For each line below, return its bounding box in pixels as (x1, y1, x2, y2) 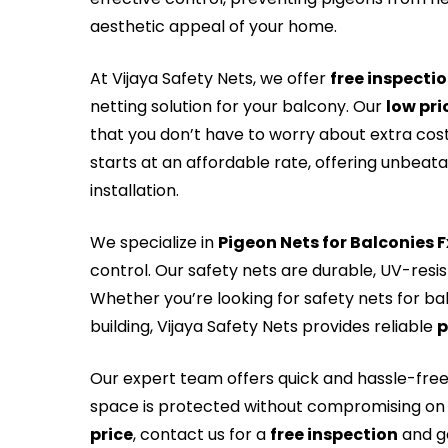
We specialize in (90, 231, 219, 254)
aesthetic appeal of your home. (90, 15, 338, 38)
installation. (90, 179, 180, 202)
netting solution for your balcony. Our (90, 95, 387, 118)
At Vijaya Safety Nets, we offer (90, 67, 331, 90)
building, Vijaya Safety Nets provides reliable (90, 315, 438, 338)
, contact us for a (133, 423, 271, 446)
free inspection (270, 423, 399, 446)
